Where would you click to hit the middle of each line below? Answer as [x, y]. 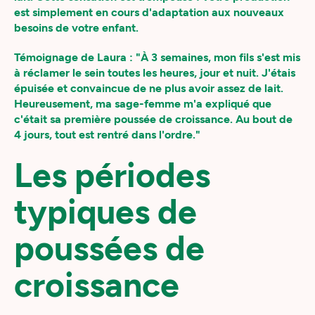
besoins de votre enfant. [76, 28]
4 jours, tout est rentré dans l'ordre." [107, 135]
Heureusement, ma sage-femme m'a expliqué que [143, 104]
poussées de [109, 248]
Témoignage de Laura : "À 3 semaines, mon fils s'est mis [157, 57]
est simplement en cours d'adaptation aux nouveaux [149, 12]
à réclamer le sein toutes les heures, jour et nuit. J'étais [155, 73]
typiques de [105, 212]
